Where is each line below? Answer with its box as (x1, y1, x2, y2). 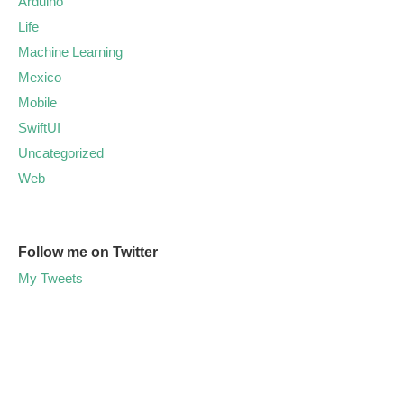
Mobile (18, 95, 57, 111)
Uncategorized (18, 145, 104, 161)
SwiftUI (18, 120, 60, 136)
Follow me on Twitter (18, 244, 158, 261)
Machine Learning (18, 44, 123, 60)
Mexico (18, 69, 61, 86)
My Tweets (18, 271, 83, 287)
